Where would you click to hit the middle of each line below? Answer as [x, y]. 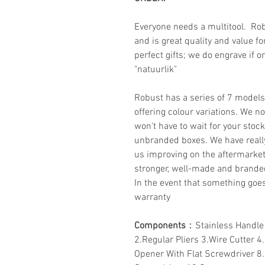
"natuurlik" [157, 70]
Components [160, 226]
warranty [152, 198]
